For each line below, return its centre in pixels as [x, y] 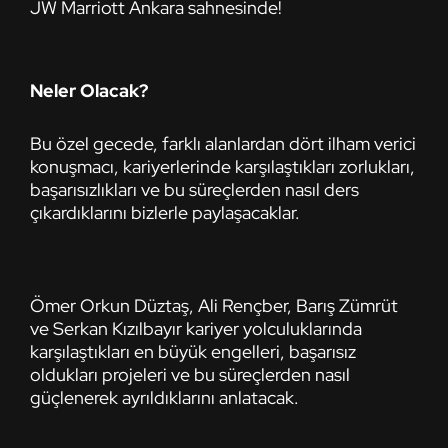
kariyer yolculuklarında [274, 328]
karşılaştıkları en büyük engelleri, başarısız [193, 351]
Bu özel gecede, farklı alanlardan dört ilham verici [223, 143]
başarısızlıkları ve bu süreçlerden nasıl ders [194, 189]
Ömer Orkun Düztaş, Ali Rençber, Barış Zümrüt [214, 305]
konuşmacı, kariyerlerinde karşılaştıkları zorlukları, [222, 166]
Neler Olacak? [89, 90]
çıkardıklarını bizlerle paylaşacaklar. [165, 212]
